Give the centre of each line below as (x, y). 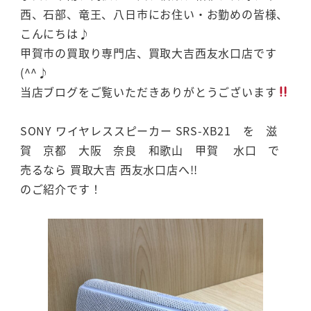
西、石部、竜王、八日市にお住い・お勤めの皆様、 (154, 14)
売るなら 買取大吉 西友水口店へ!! (109, 170)
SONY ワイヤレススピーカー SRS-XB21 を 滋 (149, 131)
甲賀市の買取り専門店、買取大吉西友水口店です (148, 52)
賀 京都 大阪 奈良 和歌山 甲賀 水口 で (150, 150)
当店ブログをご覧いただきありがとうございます (148, 91)
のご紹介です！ (61, 189)
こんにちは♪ (55, 33)
